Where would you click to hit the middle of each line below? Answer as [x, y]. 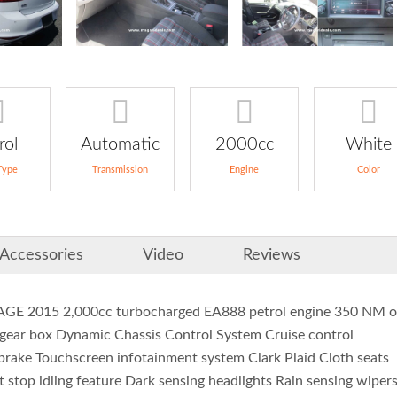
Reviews [272, 256]
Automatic [120, 145]
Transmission [120, 170]
